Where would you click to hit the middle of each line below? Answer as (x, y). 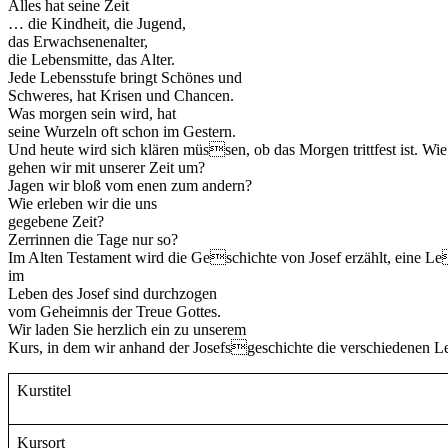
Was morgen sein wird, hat (92, 113)
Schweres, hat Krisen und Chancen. (121, 95)
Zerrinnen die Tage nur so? (93, 239)
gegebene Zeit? (56, 221)
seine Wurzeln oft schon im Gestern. (122, 131)
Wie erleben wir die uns (82, 203)
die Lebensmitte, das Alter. (91, 59)
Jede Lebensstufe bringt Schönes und (125, 77)
